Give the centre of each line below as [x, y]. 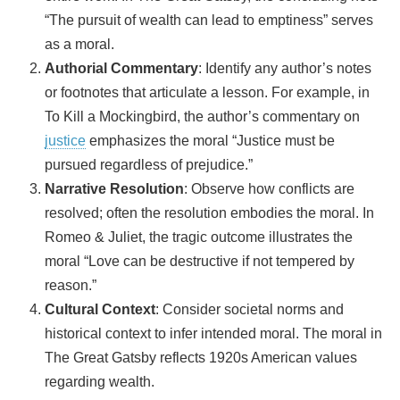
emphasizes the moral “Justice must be [210, 140]
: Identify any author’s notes [285, 68]
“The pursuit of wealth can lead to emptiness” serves [209, 20]
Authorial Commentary [121, 68]
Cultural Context [100, 309]
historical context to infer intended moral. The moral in [213, 333]
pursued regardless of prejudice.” [149, 164]
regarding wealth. [100, 381]
